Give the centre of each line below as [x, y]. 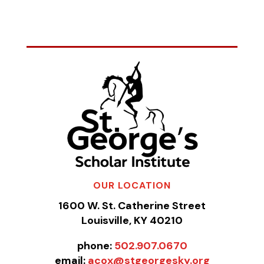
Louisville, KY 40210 [132, 220]
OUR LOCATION [132, 185]
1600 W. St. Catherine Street [132, 205]
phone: [95, 245]
